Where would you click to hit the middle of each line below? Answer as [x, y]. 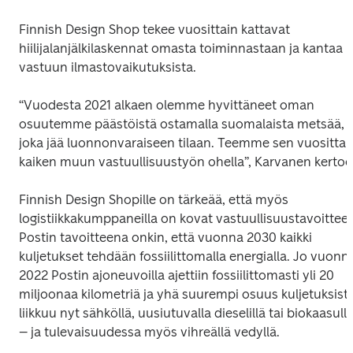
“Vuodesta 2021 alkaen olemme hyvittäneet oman [167, 105]
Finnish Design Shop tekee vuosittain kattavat [154, 29]
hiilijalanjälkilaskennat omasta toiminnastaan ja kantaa [181, 48]
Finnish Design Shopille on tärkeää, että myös [154, 199]
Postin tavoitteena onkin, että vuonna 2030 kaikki [165, 237]
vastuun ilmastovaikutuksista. [108, 67]
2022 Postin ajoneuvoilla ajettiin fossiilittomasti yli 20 [176, 275]
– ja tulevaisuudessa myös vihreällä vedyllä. [149, 332]
